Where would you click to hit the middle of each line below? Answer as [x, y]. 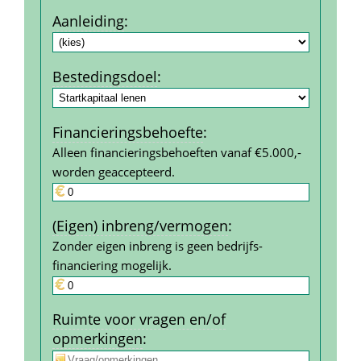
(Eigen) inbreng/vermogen [140, 225]
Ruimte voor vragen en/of [139, 319]
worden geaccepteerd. [113, 171]
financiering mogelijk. [112, 265]
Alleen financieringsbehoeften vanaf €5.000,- [176, 152]
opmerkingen [97, 338]
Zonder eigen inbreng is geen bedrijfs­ [157, 245]
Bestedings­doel [104, 76]
